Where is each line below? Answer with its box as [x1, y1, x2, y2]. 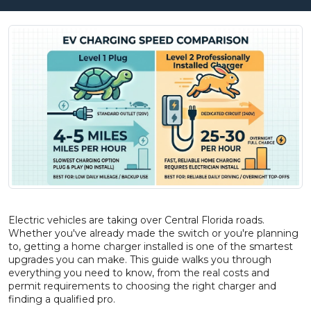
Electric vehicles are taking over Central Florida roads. [8, 214, 264, 226]
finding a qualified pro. [8, 293, 115, 305]
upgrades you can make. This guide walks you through [8, 253, 271, 266]
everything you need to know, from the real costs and [8, 267, 269, 279]
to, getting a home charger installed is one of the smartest [8, 240, 293, 253]
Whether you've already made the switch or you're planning [8, 227, 299, 239]
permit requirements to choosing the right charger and [8, 280, 276, 292]
